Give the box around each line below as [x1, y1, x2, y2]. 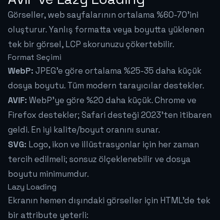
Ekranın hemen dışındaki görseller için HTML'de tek [8, 195, 210, 206]
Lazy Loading [8, 182, 56, 192]
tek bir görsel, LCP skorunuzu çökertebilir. [8, 39, 174, 50]
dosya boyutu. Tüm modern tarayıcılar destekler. [8, 80, 204, 91]
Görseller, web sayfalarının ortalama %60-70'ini [8, 9, 198, 21]
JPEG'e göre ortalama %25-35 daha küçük [33, 65, 201, 77]
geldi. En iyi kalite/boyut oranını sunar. [8, 124, 160, 136]
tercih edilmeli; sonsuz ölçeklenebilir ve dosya [8, 154, 191, 165]
